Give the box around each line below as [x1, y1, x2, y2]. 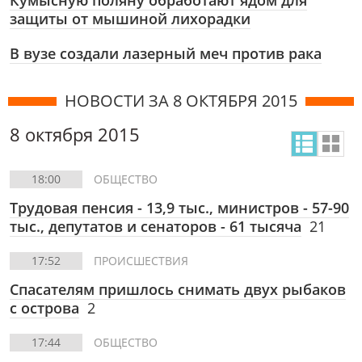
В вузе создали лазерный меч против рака [10, 44, 322, 63]
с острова [10, 298, 79, 318]
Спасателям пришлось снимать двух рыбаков [10, 280, 346, 299]
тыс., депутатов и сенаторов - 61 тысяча [10, 217, 301, 236]
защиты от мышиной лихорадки [10, 9, 250, 28]
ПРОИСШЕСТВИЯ [94, 253, 188, 268]
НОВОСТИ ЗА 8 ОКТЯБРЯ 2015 [65, 90, 297, 112]
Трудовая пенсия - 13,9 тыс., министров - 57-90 [10, 198, 349, 217]
